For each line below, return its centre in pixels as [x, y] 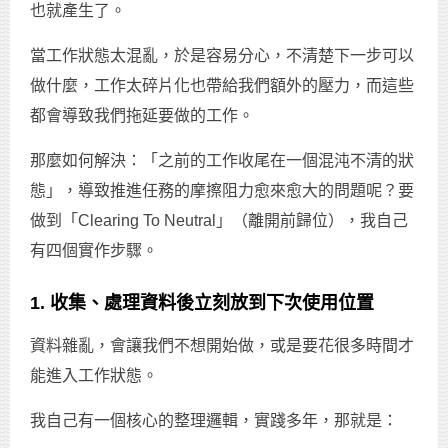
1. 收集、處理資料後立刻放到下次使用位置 [202, 303]
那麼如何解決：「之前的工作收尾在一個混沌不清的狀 [222, 161]
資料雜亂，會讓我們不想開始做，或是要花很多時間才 [222, 346]
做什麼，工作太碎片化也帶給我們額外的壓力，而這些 [222, 86]
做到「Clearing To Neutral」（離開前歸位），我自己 [219, 221]
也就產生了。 [78, 11]
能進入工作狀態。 [94, 376]
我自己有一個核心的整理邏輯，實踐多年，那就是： [214, 421]
